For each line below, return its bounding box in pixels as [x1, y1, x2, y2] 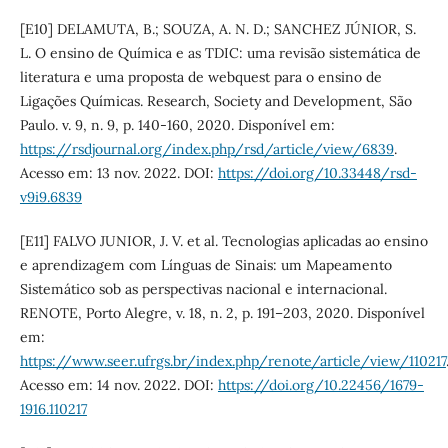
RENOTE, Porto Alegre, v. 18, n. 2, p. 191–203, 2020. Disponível [19, 304, 425, 323]
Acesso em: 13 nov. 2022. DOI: [19, 164, 218, 183]
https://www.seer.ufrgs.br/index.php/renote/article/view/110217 [19, 352, 446, 371]
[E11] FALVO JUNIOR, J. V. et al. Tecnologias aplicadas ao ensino [19, 232, 428, 251]
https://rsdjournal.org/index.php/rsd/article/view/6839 [19, 140, 394, 159]
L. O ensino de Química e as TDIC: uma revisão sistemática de [19, 44, 421, 63]
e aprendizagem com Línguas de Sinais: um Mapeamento [19, 256, 392, 275]
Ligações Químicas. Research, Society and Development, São [19, 92, 412, 111]
